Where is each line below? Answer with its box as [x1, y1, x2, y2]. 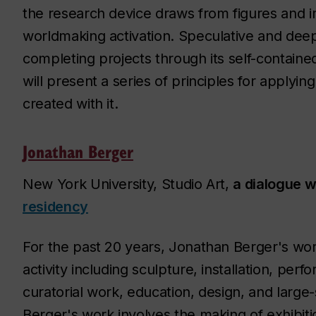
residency [23, 197, 88, 215]
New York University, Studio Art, [23, 175, 233, 193]
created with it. [23, 95, 119, 112]
